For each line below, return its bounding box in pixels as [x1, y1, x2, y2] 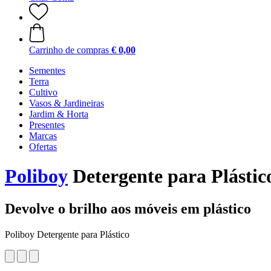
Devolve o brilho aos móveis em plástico [5, 200, 251, 217]
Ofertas [29, 142, 57, 152]
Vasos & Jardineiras [29, 98, 104, 108]
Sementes [29, 65, 65, 76]
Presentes [29, 120, 65, 130]
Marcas [29, 131, 57, 141]
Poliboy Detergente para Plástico [5, 229, 129, 240]
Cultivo [29, 87, 57, 97]
